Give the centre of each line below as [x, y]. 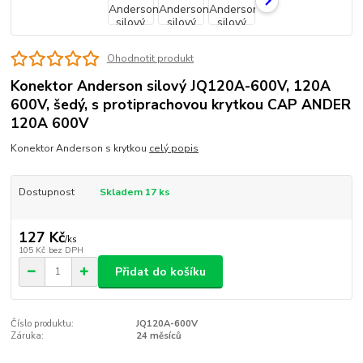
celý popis [174, 148]
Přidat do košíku [160, 271]
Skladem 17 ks [135, 192]
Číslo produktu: [43, 323]
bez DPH [66, 250]
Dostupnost [46, 192]
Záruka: [28, 335]
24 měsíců [158, 335]
